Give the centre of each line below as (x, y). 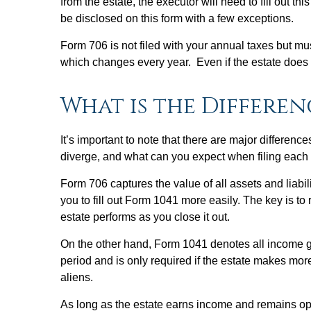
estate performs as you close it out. (146, 217)
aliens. (78, 277)
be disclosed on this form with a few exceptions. (177, 18)
